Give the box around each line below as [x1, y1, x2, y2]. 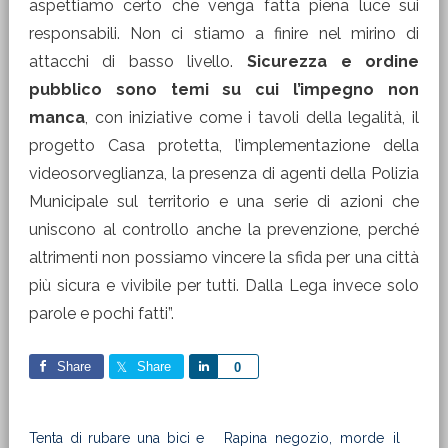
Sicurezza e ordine [247, 52, 420, 71]
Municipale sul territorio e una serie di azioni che [28, 192, 420, 211]
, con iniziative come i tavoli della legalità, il [84, 108, 420, 127]
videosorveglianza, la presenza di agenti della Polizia [28, 164, 420, 183]
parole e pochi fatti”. [28, 304, 174, 323]
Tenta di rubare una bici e [28, 430, 205, 446]
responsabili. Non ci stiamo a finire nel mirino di [28, 24, 420, 43]
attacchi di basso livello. [28, 52, 248, 71]
